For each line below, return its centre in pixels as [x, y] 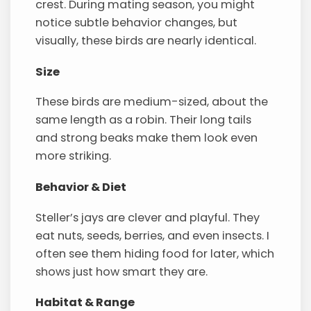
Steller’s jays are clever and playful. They [148, 217]
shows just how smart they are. [122, 271]
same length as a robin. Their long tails [144, 120]
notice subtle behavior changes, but [137, 22]
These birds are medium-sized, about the [152, 102]
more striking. [74, 156]
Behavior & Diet [81, 187]
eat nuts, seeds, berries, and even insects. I [153, 235]
